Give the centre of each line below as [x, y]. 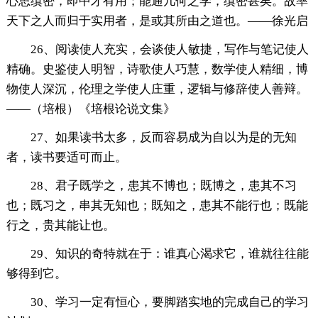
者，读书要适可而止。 [66, 158]
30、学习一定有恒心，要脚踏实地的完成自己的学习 [169, 302]
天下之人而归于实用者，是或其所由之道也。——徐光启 [157, 21]
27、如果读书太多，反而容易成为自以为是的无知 [163, 138]
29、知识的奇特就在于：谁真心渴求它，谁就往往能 [169, 254]
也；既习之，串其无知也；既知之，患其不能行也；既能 [157, 206]
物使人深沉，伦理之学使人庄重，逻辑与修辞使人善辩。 [157, 89]
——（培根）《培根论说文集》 [91, 109]
